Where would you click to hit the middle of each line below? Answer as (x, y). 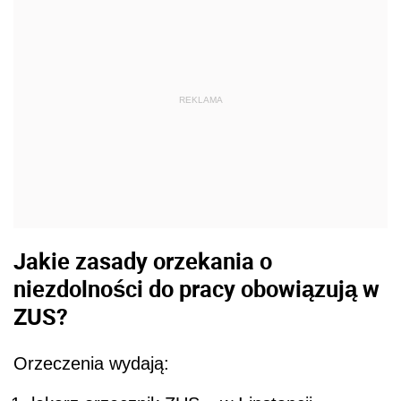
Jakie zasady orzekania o (143, 261)
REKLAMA (200, 100)
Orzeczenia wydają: (94, 363)
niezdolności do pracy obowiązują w (196, 289)
